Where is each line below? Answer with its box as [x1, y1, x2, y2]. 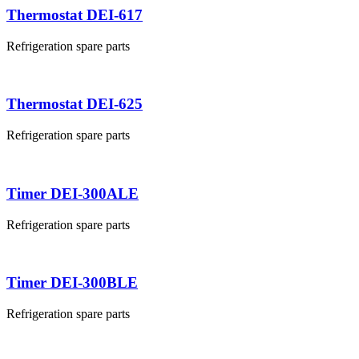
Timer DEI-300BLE [6, 274, 138, 292]
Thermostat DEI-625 [6, 95, 143, 113]
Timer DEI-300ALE [6, 184, 139, 202]
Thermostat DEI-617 [6, 6, 143, 23]
